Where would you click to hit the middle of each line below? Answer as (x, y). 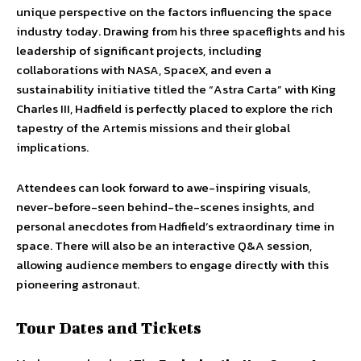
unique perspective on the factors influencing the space (174, 12)
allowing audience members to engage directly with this (172, 265)
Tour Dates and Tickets (109, 328)
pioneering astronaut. (78, 284)
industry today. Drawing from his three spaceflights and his (180, 31)
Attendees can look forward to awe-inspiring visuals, (163, 188)
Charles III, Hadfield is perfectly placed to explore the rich (174, 109)
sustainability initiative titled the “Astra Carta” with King (176, 89)
